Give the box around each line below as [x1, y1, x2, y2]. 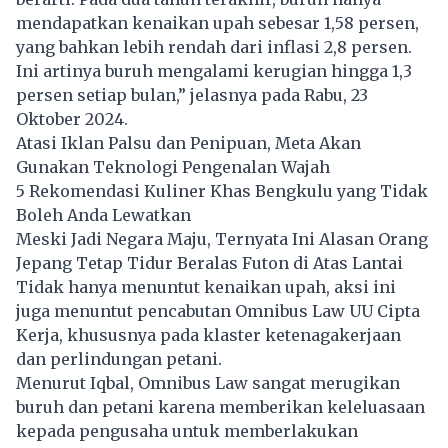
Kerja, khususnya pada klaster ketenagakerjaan [16, 325, 401, 346]
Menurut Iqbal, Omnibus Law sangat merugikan [16, 373, 400, 394]
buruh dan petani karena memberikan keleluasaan [16, 397, 425, 418]
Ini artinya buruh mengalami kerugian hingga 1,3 [16, 61, 412, 82]
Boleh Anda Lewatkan [16, 205, 191, 226]
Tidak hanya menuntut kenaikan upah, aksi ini [16, 277, 396, 298]
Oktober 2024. [16, 109, 128, 130]
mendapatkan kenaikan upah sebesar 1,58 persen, [16, 13, 419, 34]
